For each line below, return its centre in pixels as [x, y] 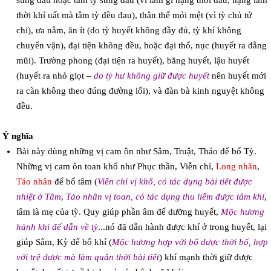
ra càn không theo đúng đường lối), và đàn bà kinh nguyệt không [140, 91]
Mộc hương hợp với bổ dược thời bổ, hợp [190, 242]
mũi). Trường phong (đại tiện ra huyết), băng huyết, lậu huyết [132, 61]
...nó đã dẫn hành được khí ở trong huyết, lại [182, 227]
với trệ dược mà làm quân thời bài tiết [87, 257]
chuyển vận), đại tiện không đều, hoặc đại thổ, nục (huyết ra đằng [141, 46]
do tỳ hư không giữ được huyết [151, 76]
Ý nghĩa [18, 136]
